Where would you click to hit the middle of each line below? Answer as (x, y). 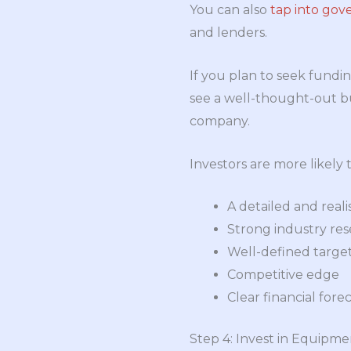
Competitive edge (283, 275)
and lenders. (228, 33)
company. (220, 121)
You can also (230, 10)
